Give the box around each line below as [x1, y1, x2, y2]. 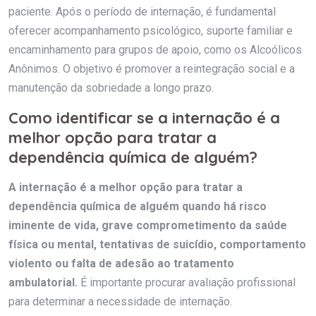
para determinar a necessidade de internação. [8, 294, 232, 308]
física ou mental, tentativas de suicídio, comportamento [8, 237, 306, 251]
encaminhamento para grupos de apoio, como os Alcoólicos [8, 42, 302, 56]
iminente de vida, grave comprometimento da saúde [8, 218, 287, 232]
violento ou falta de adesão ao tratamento [8, 256, 234, 270]
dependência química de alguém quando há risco [8, 199, 267, 213]
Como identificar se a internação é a [8, 107, 280, 128]
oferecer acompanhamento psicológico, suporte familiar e [8, 23, 293, 37]
